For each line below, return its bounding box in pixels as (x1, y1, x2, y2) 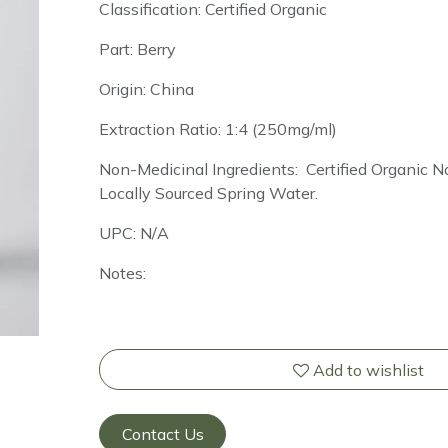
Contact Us (121, 423, 204, 444)
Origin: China (98, 79, 194, 100)
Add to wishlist (313, 359, 425, 380)
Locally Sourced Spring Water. (98, 183, 318, 204)
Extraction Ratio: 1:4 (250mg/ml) (98, 119, 337, 140)
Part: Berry (98, 39, 176, 60)
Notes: (98, 263, 146, 284)
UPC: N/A (98, 223, 169, 244)
